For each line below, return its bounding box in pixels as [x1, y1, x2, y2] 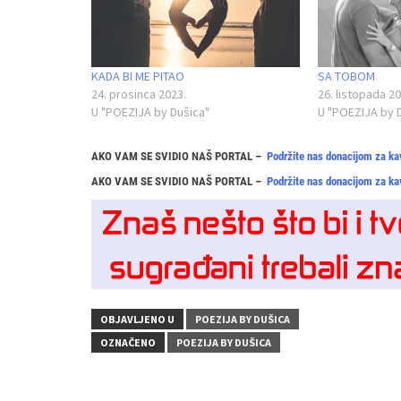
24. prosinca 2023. [91, 86, 186, 103]
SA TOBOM [317, 68, 375, 85]
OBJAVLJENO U [100, 311, 175, 326]
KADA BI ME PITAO [91, 68, 184, 85]
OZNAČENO [100, 335, 156, 349]
